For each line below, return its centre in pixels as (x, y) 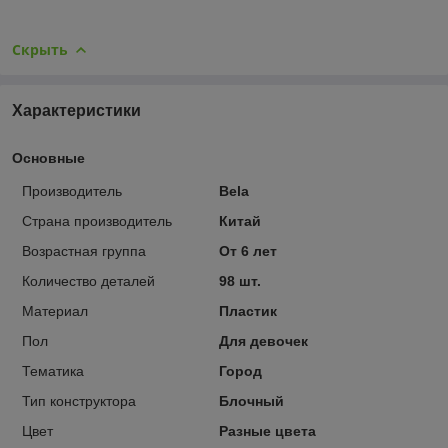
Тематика (53, 370)
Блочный (251, 400)
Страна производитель (97, 220)
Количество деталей (88, 280)
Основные (48, 157)
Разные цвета (267, 430)
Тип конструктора (79, 400)
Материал (55, 310)
